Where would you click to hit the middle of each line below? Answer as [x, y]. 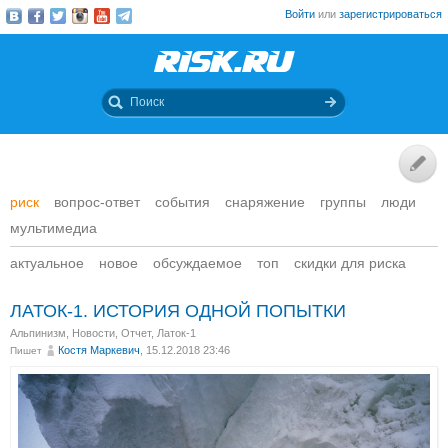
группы [343, 202]
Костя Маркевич [99, 350]
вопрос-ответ [97, 202]
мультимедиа [53, 228]
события [182, 202]
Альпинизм [38, 333]
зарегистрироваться [390, 14]
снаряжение [265, 202]
